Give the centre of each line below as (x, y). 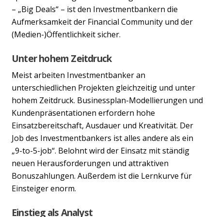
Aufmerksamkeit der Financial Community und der (102, 22)
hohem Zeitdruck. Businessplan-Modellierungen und (107, 100)
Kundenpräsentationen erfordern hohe (83, 113)
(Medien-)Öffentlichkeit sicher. (66, 34)
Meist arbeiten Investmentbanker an (78, 75)
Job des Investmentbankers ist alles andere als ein (102, 138)
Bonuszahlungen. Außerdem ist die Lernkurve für (102, 176)
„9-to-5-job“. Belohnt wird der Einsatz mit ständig (101, 150)
